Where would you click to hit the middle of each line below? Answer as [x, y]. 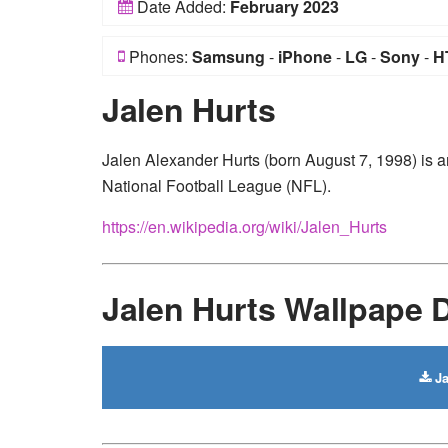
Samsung [228, 56]
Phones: [158, 56]
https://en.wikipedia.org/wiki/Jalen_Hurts [244, 226]
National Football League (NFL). [216, 185]
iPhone [305, 56]
